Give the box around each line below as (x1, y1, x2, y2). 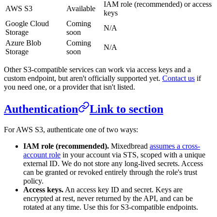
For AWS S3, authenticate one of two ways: (4, 125, 138, 134)
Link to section (90, 102, 163, 115)
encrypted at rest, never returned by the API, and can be (23, 194, 193, 202)
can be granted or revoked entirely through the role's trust (23, 168, 197, 176)
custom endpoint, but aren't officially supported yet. (4, 74, 162, 82)
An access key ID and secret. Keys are (63, 185, 183, 194)
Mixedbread (109, 141, 150, 150)
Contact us (162, 74, 195, 82)
